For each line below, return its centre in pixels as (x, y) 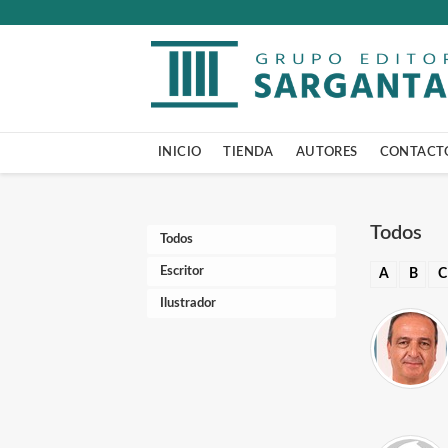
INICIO (180, 152)
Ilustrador (188, 303)
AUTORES (326, 152)
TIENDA (248, 152)
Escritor (182, 271)
